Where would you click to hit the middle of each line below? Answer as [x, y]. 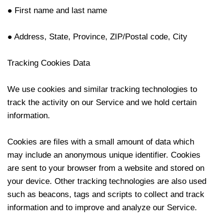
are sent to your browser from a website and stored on [106, 168]
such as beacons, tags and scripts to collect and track [106, 194]
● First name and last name [57, 10]
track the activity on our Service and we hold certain [102, 102]
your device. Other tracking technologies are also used [107, 181]
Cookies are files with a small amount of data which [101, 142]
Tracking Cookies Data [49, 63]
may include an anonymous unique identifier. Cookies [104, 155]
